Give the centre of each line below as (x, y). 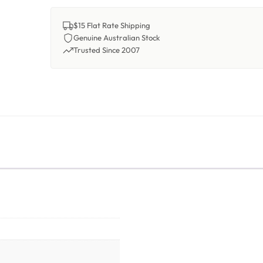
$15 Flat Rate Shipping (112, 25)
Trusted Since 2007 (107, 50)
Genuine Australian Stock (117, 38)
